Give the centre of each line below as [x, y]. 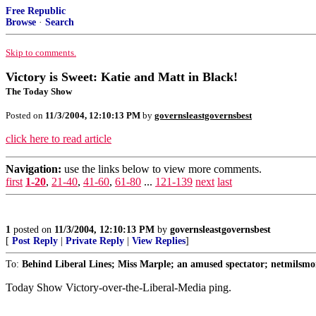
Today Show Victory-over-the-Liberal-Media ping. [119, 287]
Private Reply [95, 241]
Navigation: [34, 169]
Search [60, 22]
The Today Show [39, 91]
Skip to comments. [41, 53]
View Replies [159, 241]
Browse [21, 22]
